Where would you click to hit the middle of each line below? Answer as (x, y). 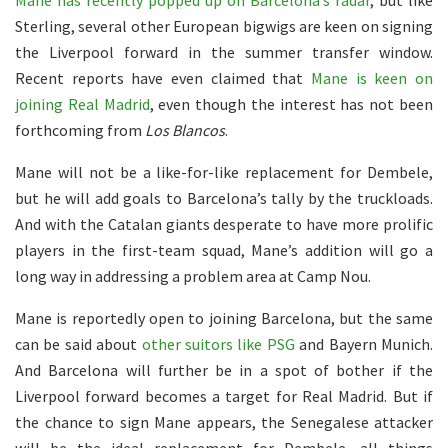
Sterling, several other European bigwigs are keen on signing (224, 26)
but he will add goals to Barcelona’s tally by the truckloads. (224, 198)
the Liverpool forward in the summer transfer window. (224, 52)
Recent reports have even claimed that (163, 78)
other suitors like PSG (218, 344)
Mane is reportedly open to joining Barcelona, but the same (224, 318)
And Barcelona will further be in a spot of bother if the (224, 370)
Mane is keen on (372, 78)
